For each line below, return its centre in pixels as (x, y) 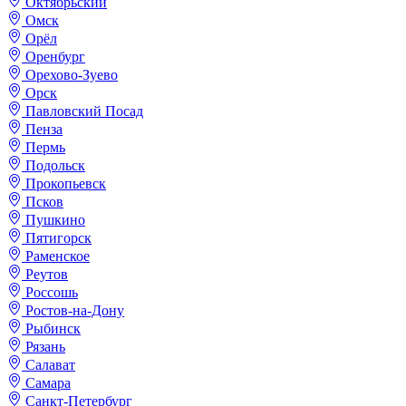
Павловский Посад (84, 111)
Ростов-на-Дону (75, 311)
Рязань (45, 347)
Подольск (55, 166)
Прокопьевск (66, 184)
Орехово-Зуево (72, 75)
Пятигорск (58, 238)
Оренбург (55, 57)
